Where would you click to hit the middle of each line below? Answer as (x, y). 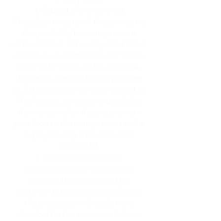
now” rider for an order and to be (79, 67)
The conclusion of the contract (79, 169)
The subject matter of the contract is (79, 21)
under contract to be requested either (79, 44)
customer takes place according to (79, 191)
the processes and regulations (79, 203)
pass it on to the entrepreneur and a (79, 123)
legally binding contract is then (79, 135)
